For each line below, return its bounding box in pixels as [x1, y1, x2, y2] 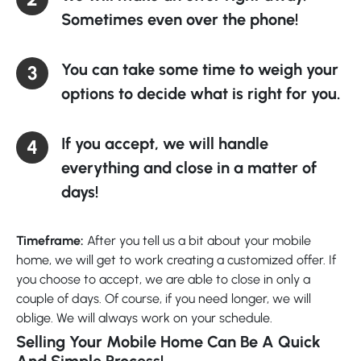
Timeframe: [16, 232, 84, 248]
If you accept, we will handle [61, 133, 268, 153]
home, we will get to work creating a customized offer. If [16, 251, 336, 268]
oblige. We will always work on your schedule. [16, 309, 272, 326]
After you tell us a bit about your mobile [84, 232, 311, 248]
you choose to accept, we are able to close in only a [16, 271, 310, 287]
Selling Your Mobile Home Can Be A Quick [16, 331, 321, 351]
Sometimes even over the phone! [61, 9, 298, 29]
